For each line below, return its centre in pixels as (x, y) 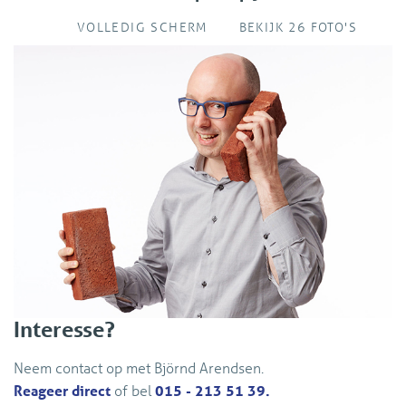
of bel (133, 391)
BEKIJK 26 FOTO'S (293, 27)
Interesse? (64, 330)
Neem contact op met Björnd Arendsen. (139, 368)
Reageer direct (62, 391)
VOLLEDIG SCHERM (137, 27)
